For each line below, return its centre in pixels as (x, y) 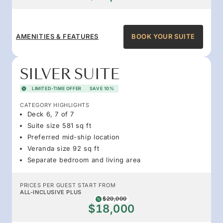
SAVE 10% (102, 88)
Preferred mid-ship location (73, 137)
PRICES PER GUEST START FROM (68, 185)
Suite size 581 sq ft (59, 125)
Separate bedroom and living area (84, 160)
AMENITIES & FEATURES (57, 37)
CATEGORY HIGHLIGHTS (55, 105)
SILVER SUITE (70, 74)
